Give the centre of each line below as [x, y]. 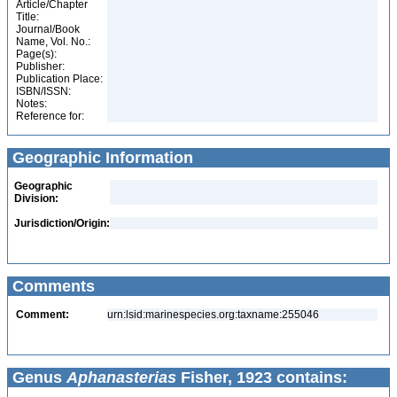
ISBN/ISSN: [43, 91]
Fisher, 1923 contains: [262, 378]
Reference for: [50, 116]
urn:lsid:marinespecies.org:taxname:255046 [213, 315]
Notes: [31, 104]
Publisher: [40, 66]
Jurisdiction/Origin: [62, 223]
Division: [36, 198]
